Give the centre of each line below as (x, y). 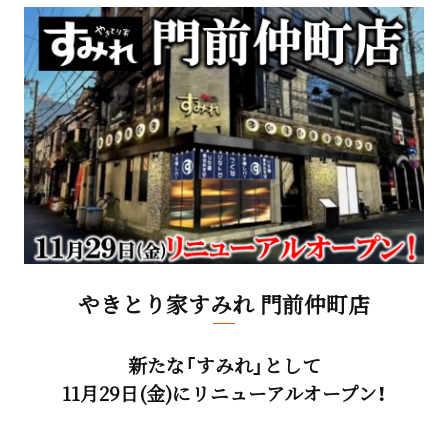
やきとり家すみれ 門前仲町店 (224, 303)
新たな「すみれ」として (224, 365)
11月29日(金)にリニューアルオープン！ (224, 393)
